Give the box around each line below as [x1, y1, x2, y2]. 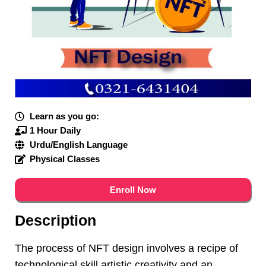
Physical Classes [30, 153, 100, 164]
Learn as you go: [30, 110, 99, 121]
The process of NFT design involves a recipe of [15, 242, 238, 254]
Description [15, 211, 96, 229]
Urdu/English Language [30, 139, 128, 150]
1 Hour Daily [30, 125, 81, 135]
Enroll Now [110, 184, 156, 195]
